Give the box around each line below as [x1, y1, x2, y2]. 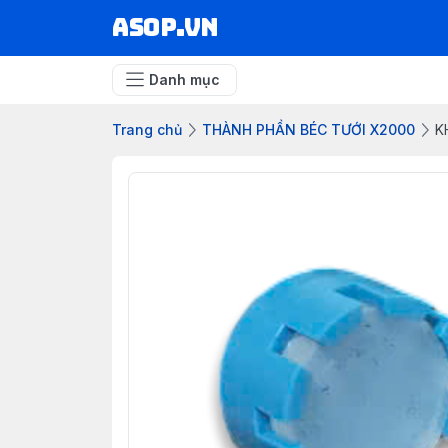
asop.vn [112, 12, 219, 43]
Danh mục [149, 71, 220, 88]
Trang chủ [112, 121, 182, 138]
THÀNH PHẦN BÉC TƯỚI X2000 [202, 121, 415, 138]
